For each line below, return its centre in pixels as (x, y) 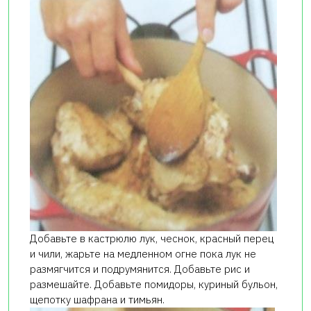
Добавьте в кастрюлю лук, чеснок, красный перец (152, 238)
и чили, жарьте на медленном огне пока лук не (143, 253)
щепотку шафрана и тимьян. (97, 299)
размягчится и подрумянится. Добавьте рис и (140, 269)
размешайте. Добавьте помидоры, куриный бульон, (154, 284)
